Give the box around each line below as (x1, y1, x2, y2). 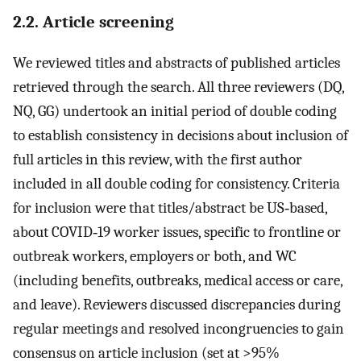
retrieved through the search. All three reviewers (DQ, (13, 77, 344, 96)
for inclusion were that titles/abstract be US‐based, (13, 198, 327, 217)
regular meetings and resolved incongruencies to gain (13, 319, 344, 338)
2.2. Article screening (13, 11, 174, 31)
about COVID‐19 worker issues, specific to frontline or (13, 222, 341, 241)
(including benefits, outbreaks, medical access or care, (13, 271, 342, 289)
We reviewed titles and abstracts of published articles (13, 53, 340, 72)
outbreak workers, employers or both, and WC (13, 247, 297, 265)
